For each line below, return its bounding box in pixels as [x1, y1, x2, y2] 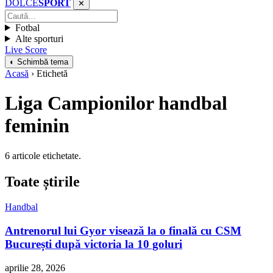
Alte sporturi [15, 33, 63, 44]
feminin [5, 115, 69, 137]
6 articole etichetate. [5, 150, 81, 161]
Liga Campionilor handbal [5, 92, 227, 115]
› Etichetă [29, 68, 68, 79]
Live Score [5, 44, 47, 55]
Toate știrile [5, 173, 80, 190]
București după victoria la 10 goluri [5, 238, 182, 251]
